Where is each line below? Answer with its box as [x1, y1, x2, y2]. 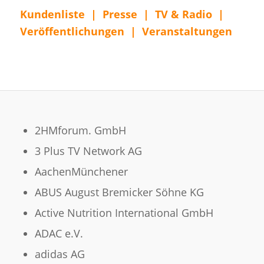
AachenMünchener [34, 164, 128, 179]
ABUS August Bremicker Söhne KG [34, 185, 204, 200]
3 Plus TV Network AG [34, 144, 142, 159]
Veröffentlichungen [19, 24, 124, 38]
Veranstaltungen [141, 24, 232, 38]
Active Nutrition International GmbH [34, 206, 213, 220]
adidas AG [34, 247, 85, 262]
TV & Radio [154, 6, 212, 21]
